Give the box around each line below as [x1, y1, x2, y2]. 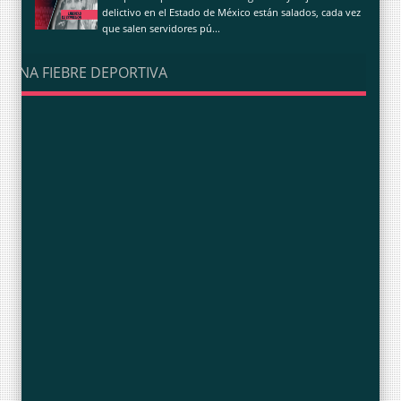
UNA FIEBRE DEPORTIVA [8, 62, 167, 82]
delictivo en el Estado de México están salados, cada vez [102, 4, 361, 19]
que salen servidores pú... [102, 21, 220, 35]
